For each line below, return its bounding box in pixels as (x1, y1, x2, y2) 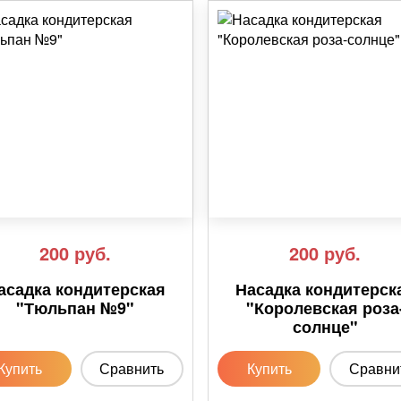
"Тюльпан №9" (16, 296, 135, 320)
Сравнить (99, 358, 165, 380)
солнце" (292, 315, 358, 339)
